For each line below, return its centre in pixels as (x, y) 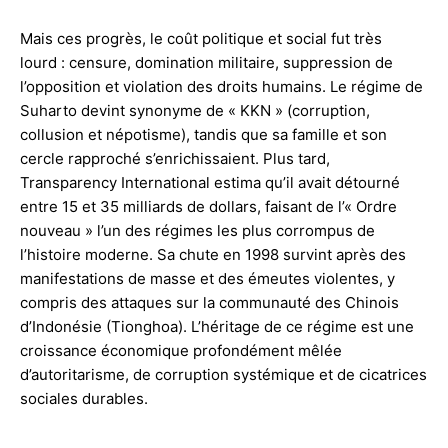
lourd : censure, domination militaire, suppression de (206, 62)
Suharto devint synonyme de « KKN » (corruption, (195, 110)
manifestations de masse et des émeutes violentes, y (207, 278)
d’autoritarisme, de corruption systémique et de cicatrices (223, 374)
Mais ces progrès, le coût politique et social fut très (201, 38)
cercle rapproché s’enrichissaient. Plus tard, (175, 158)
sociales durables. (84, 398)
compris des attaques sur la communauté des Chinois (209, 302)
